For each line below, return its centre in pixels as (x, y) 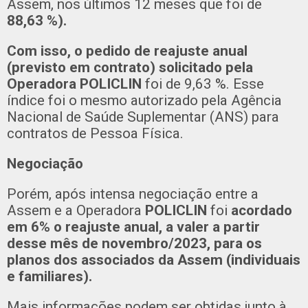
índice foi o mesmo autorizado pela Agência (144, 100)
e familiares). (49, 276)
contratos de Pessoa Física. (95, 133)
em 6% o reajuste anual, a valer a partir (133, 227)
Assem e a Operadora (76, 210)
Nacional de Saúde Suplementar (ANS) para (143, 117)
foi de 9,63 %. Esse (205, 84)
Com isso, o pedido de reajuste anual (127, 51)
